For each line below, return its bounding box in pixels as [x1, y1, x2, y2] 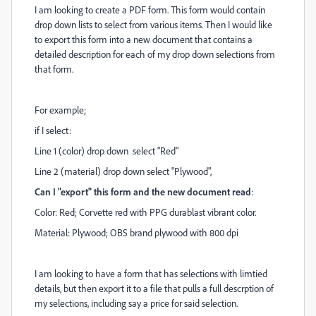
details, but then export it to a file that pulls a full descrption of [35, 282, 274, 294]
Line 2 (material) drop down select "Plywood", [35, 165, 212, 177]
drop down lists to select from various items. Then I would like [35, 18, 272, 30]
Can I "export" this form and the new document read [35, 186, 251, 197]
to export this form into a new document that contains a [35, 33, 253, 45]
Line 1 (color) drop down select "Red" [35, 145, 178, 157]
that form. [35, 63, 73, 75]
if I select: [35, 124, 71, 136]
